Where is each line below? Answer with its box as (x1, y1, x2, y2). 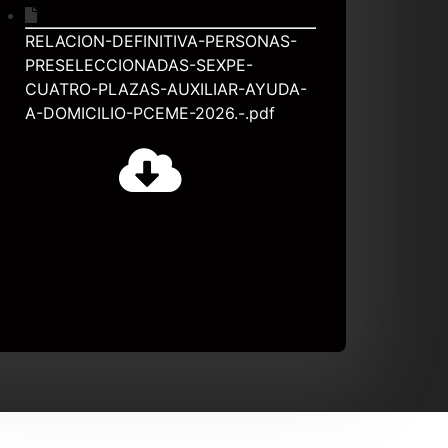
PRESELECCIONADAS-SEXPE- (24, 54, 253, 75)
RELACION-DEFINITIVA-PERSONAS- (24, 30, 297, 51)
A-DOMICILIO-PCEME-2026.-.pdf (24, 102, 275, 123)
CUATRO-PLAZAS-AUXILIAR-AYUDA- (24, 78, 307, 99)
